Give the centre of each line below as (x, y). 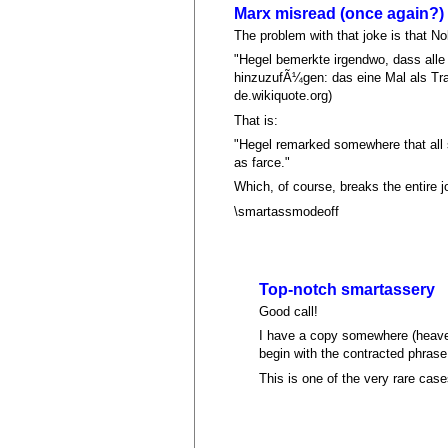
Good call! (289, 311)
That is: (256, 120)
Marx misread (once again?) (339, 13)
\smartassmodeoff (287, 211)
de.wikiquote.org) (283, 96)
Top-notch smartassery (347, 289)
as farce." (262, 162)
